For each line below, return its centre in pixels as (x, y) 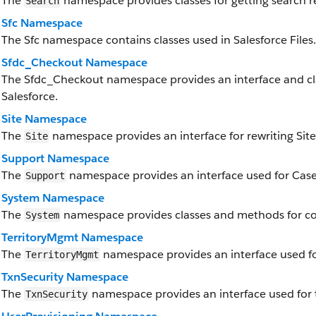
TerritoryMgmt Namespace (72, 237)
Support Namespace (55, 158)
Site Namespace (44, 119)
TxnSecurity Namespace (65, 277)
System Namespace (53, 198)
